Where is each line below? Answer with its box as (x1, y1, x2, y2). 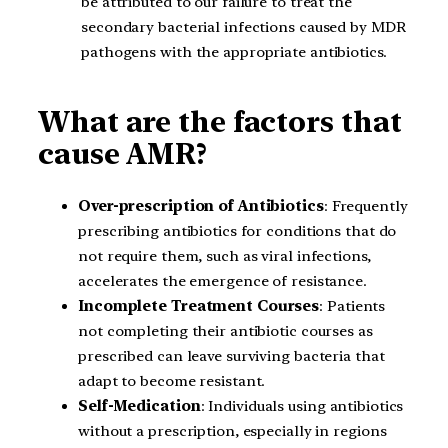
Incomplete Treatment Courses (78, 296, 320, 315)
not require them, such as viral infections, (78, 246, 371, 265)
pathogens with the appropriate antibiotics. (81, 42, 387, 61)
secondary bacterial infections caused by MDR (81, 17, 406, 36)
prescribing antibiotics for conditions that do (78, 221, 397, 240)
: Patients (319, 296, 386, 315)
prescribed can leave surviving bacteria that (78, 346, 385, 365)
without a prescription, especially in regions (78, 421, 387, 440)
